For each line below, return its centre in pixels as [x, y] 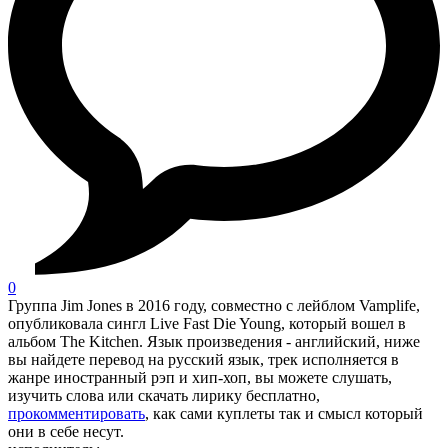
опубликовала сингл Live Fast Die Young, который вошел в [207, 324]
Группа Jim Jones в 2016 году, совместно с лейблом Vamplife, [214, 306]
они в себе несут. [66, 432]
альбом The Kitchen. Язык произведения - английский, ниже [214, 342]
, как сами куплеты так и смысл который [284, 414]
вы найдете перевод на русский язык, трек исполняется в [203, 360]
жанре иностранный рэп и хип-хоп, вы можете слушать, [200, 378]
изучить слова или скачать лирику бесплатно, [164, 396]
